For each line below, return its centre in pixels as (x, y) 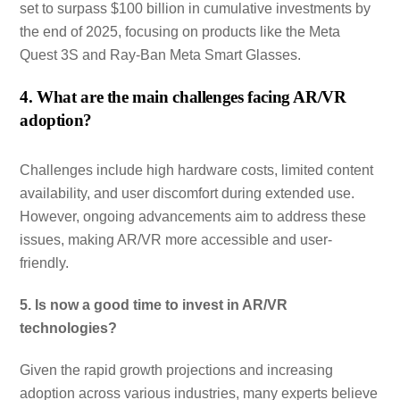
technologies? (69, 329)
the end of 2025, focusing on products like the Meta (180, 31)
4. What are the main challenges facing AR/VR (183, 96)
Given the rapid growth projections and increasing (177, 370)
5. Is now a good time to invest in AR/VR (154, 305)
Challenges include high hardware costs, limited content (197, 171)
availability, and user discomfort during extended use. (187, 194)
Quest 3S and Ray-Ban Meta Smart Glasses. (161, 54)
